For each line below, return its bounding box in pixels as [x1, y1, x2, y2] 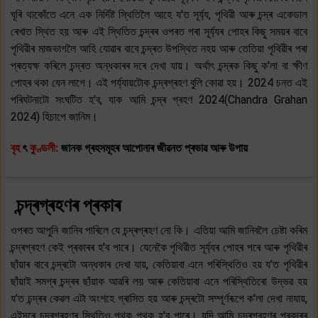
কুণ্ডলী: [30, 141, 61, 155]
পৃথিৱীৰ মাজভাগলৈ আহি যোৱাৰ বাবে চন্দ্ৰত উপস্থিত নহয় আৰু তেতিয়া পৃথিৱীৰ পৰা [11, 41, 307, 55]
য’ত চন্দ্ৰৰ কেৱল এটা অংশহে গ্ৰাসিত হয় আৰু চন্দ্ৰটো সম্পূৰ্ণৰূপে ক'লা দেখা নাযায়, [11, 291, 307, 305]
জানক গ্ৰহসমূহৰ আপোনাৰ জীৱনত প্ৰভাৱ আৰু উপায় [61, 141, 248, 155]
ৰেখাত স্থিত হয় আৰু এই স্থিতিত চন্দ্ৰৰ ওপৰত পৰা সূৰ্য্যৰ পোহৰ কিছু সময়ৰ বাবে [11, 24, 307, 38]
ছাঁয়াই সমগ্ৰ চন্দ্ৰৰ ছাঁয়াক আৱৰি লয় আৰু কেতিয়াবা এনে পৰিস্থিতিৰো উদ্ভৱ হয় [11, 274, 307, 288]
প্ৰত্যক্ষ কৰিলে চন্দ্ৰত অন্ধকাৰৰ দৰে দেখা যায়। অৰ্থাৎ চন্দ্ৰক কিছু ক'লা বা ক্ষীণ [11, 58, 307, 72]
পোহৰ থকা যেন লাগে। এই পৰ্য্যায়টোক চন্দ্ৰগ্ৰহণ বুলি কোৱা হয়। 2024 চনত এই [11, 75, 307, 89]
